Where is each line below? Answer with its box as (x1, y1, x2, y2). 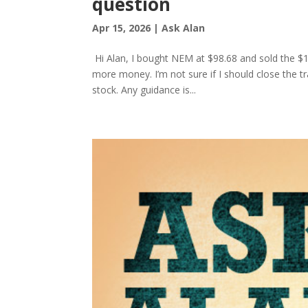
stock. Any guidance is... (92, 82, 197, 96)
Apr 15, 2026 (92, 21, 151, 34)
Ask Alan (162, 21, 206, 34)
